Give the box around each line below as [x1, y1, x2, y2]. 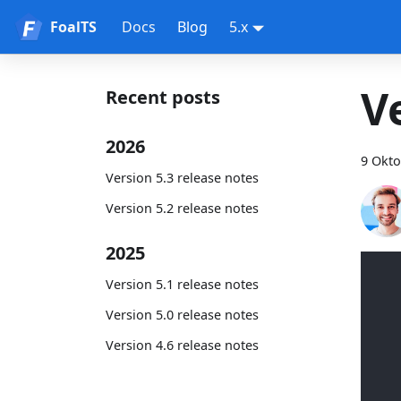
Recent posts [106, 85, 220, 109]
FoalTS [50, 17, 97, 37]
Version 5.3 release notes [106, 168, 259, 186]
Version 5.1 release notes [106, 275, 259, 293]
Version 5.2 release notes [106, 199, 259, 217]
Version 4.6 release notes [106, 337, 259, 354]
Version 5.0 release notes [106, 305, 259, 323]
